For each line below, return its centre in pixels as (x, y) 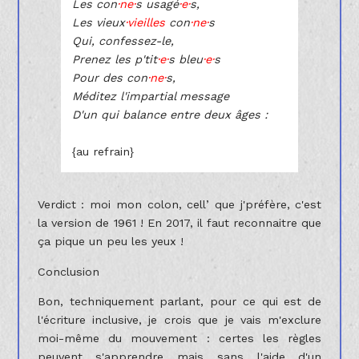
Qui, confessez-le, (123, 40)
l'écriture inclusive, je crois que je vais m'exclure (179, 319)
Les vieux (98, 22)
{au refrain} (103, 151)
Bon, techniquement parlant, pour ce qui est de (179, 301)
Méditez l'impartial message (150, 96)
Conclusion (68, 271)
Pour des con (109, 77)
